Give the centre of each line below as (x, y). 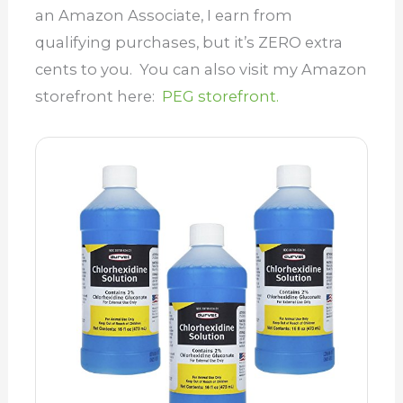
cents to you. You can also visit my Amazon (201, 69)
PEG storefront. (220, 96)
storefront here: (98, 96)
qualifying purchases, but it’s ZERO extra (188, 42)
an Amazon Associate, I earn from (163, 15)
